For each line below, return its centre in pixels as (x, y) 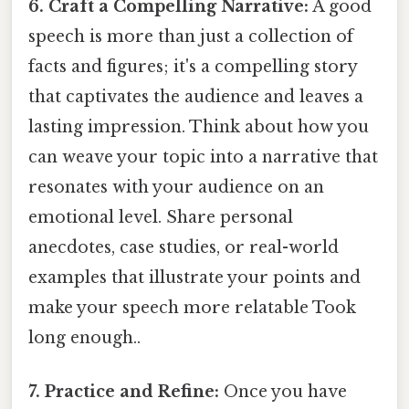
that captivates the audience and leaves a (196, 97)
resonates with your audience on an (176, 188)
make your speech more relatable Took (192, 308)
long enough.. (84, 338)
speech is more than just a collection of (191, 37)
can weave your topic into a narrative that (203, 157)
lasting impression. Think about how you (199, 127)
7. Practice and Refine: (124, 392)
